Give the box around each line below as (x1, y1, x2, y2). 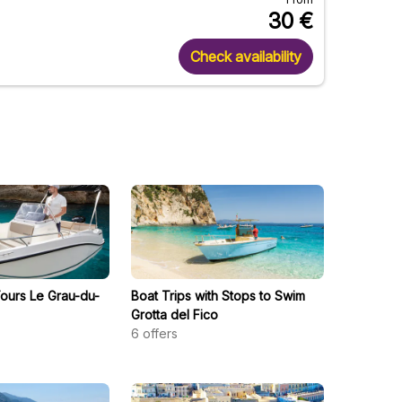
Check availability (190, 47, 301, 66)
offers (143, 326, 179, 341)
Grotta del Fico (131, 307, 219, 322)
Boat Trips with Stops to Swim (131, 288, 306, 303)
